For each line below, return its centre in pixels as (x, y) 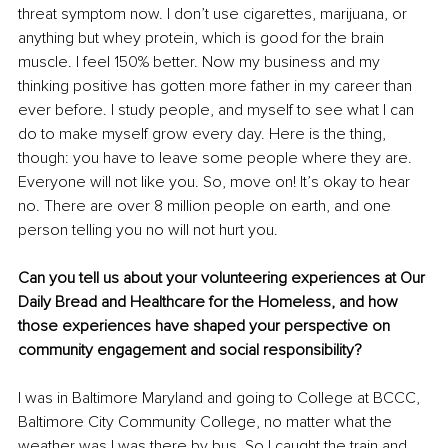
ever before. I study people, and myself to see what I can (218, 109)
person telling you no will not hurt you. (148, 229)
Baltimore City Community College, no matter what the (207, 421)
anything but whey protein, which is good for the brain (203, 37)
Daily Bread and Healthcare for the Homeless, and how (210, 301)
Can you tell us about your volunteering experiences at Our (223, 277)
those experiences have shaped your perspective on (206, 325)
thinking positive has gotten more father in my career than (217, 85)
